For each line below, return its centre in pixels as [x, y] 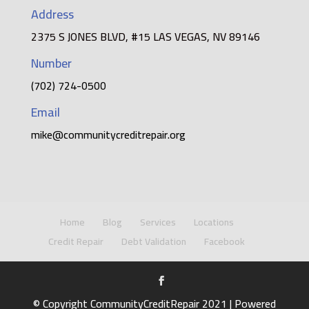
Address [52, 14]
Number [51, 63]
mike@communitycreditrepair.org [108, 135]
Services [158, 222]
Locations [213, 222]
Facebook [225, 242]
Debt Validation [154, 242]
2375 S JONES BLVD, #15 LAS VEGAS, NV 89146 [145, 37]
